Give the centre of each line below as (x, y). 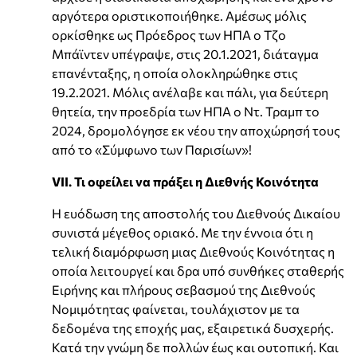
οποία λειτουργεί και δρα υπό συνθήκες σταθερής (198, 270)
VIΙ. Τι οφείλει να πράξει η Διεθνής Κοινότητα (185, 181)
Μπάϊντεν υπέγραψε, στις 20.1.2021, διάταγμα (185, 53)
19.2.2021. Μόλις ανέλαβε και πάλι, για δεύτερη (190, 92)
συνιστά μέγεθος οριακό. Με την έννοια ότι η (182, 232)
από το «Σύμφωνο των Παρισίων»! (152, 149)
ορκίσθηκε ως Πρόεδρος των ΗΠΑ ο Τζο (169, 34)
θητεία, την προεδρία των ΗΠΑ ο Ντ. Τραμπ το (186, 111)
